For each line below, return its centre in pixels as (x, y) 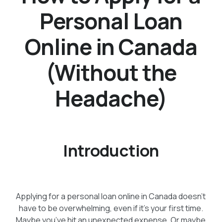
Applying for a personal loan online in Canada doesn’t (111, 196)
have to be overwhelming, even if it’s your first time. (111, 208)
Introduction (111, 151)
